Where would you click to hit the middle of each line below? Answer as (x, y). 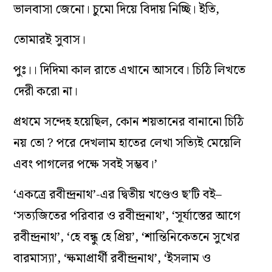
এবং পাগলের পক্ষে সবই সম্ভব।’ (86, 165)
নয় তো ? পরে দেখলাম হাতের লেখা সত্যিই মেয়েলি (127, 144)
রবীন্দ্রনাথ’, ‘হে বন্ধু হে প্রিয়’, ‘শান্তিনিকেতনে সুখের (127, 238)
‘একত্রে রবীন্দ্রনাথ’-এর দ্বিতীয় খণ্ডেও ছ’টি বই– (118, 195)
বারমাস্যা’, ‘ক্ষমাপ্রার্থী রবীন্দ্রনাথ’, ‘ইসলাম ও (112, 259)
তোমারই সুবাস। (50, 40)
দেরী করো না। (46, 92)
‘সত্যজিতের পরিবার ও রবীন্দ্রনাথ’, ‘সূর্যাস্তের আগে (127, 216)
